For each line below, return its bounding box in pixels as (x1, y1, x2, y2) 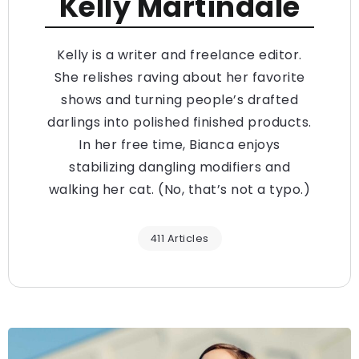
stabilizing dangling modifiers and (69, 158, 290, 176)
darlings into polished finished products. (47, 113, 312, 131)
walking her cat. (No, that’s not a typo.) (48, 180, 311, 199)
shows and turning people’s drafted (61, 91, 298, 109)
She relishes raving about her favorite (54, 68, 305, 87)
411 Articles (150, 232, 209, 245)
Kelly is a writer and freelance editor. (57, 46, 302, 64)
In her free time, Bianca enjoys (79, 135, 280, 154)
